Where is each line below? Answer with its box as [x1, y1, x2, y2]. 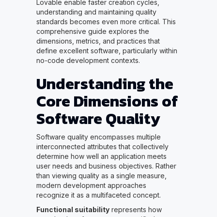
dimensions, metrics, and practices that [36, 37, 160, 46]
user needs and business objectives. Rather [36, 162, 176, 170]
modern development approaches [36, 181, 146, 190]
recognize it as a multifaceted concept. [36, 191, 161, 200]
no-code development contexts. [36, 56, 140, 65]
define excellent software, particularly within [36, 46, 177, 55]
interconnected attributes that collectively [36, 142, 169, 151]
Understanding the [36, 72, 173, 96]
